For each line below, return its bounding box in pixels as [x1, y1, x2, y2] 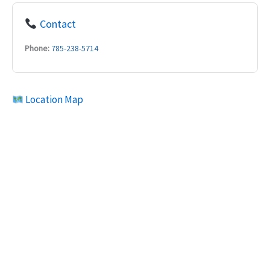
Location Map [24, 93, 84, 106]
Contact [37, 17, 76, 31]
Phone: [25, 43, 49, 54]
